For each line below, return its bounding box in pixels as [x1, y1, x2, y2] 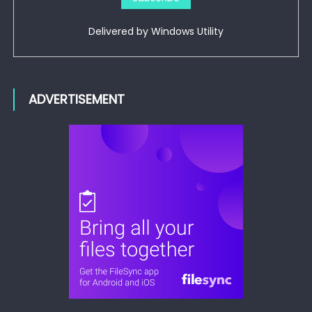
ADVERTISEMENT [28, 90, 125, 108]
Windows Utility [151, 24, 224, 38]
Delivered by [88, 24, 151, 38]
